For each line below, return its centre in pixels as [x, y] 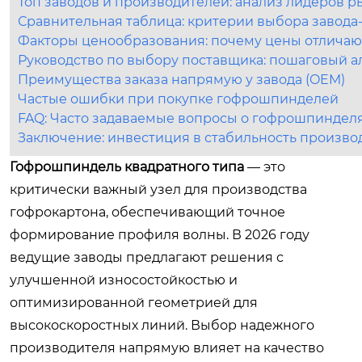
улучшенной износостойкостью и [124, 280]
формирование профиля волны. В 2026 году [160, 235]
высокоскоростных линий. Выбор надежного [162, 325]
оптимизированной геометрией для [134, 303]
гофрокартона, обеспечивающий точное [147, 212]
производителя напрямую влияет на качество [167, 348]
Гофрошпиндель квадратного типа [127, 167]
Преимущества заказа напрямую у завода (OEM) [181, 80]
